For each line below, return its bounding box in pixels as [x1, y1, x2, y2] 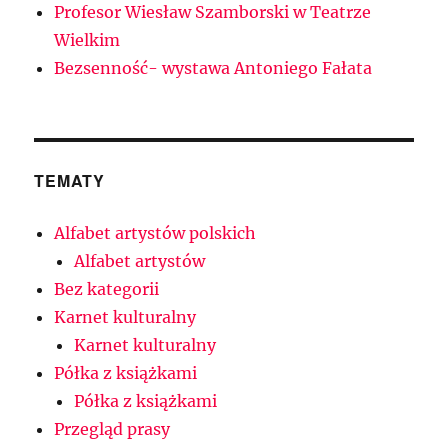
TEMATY [34, 169, 105, 193]
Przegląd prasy [54, 419, 171, 440]
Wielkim [54, 30, 121, 51]
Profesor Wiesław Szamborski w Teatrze [54, 2, 372, 23]
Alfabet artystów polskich [54, 223, 257, 244]
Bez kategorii [54, 279, 160, 300]
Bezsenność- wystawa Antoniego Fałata [54, 58, 373, 79]
